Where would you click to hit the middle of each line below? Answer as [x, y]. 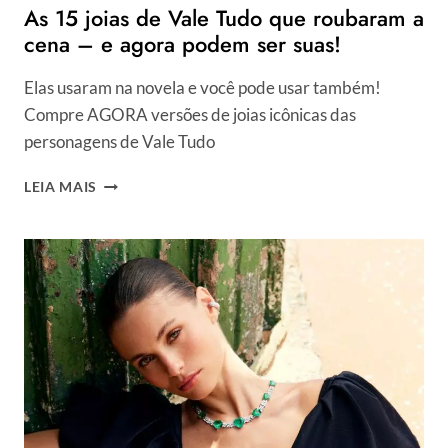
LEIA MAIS [61, 187]
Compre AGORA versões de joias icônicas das [190, 115]
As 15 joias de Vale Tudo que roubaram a [224, 18]
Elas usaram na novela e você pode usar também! [202, 88]
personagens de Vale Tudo [119, 142]
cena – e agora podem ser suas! [182, 44]
